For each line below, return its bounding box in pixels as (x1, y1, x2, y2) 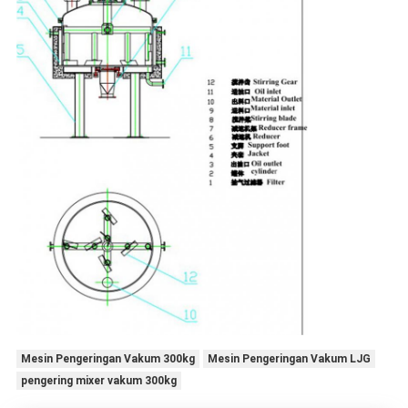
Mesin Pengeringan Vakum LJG (207, 352, 371, 365)
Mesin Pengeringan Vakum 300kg (20, 352, 195, 365)
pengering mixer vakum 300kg (20, 373, 177, 387)
